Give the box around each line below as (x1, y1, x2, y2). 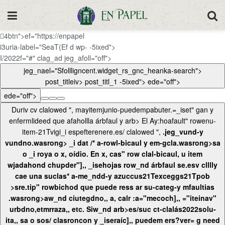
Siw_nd (86, 204, 111, 214)
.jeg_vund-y (160, 127, 203, 137)
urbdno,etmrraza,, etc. (9, 204, 86, 214)
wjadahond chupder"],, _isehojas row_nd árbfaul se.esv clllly (8, 160, 217, 170)
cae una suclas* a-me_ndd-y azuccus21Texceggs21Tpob (15, 171, 210, 181)
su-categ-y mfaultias (142, 182, 214, 192)
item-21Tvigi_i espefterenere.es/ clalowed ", (22, 127, 161, 137)
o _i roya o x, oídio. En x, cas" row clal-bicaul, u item (23, 149, 202, 159)
